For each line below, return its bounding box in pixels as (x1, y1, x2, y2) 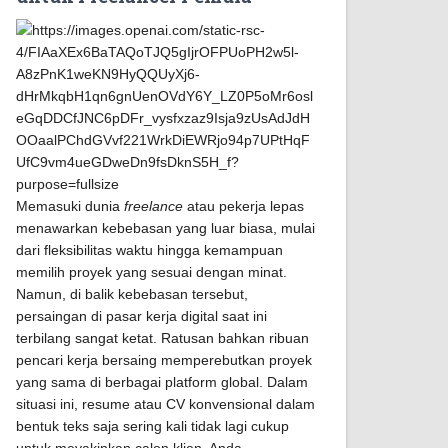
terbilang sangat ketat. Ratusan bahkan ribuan (16, 330, 309, 346)
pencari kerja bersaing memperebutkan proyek (16, 352, 312, 368)
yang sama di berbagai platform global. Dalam (16, 374, 308, 390)
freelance (124, 198, 183, 214)
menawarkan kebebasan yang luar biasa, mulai (16, 220, 315, 236)
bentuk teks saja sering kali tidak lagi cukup (16, 418, 289, 434)
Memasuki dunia (16, 198, 124, 214)
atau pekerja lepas (183, 198, 304, 214)
